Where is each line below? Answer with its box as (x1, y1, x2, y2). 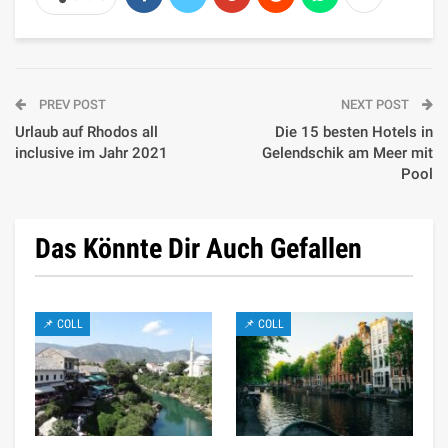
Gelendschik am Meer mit (262, 143, 433, 162)
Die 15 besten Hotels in (275, 122, 433, 141)
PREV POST (36, 96, 106, 112)
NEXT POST (341, 96, 412, 112)
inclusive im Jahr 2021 (15, 143, 168, 162)
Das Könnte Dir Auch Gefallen (35, 231, 362, 265)
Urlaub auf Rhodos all (15, 122, 158, 141)
